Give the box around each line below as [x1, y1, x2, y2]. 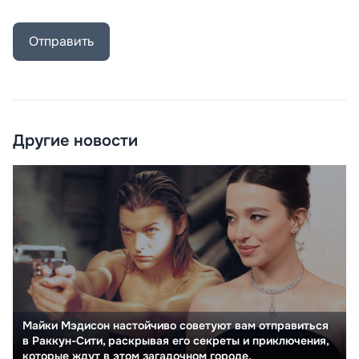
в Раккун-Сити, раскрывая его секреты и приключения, [22, 333, 329, 348]
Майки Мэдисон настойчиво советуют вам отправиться [22, 317, 329, 333]
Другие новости [13, 130, 138, 151]
